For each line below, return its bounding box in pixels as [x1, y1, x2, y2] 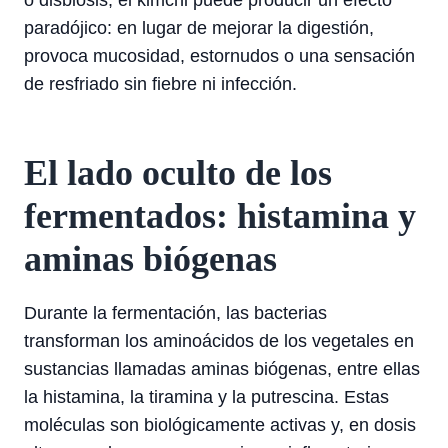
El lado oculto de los [24, 153, 332, 193]
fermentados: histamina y [24, 196, 416, 236]
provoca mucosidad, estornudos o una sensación [24, 46, 415, 66]
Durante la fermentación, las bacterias [24, 303, 327, 323]
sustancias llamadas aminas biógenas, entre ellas [24, 359, 420, 379]
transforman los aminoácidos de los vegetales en [24, 331, 414, 351]
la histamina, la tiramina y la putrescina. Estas [24, 387, 389, 407]
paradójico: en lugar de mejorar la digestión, [24, 18, 374, 38]
